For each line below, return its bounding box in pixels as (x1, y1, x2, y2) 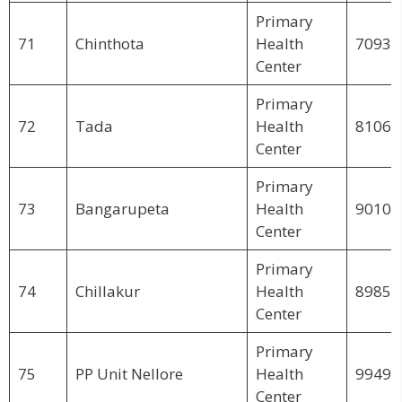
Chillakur (74, 280, 140, 301)
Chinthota (74, 32, 144, 54)
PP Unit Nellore (74, 363, 183, 384)
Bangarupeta (74, 197, 170, 219)
